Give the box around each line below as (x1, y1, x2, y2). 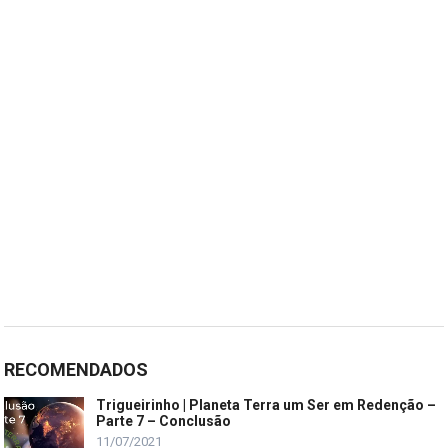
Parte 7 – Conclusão (96, 412, 232, 429)
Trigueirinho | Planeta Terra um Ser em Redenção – (96, 396, 437, 413)
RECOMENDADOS (4, 358, 149, 380)
